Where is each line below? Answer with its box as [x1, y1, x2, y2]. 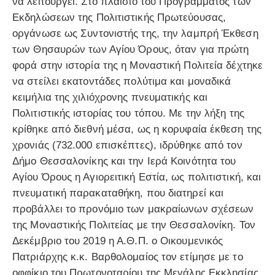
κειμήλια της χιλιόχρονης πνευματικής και [12, 91, 208, 104]
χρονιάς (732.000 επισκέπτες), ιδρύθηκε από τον [12, 139, 242, 152]
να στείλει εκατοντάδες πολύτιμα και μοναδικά [12, 76, 231, 88]
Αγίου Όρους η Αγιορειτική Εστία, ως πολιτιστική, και [12, 171, 261, 184]
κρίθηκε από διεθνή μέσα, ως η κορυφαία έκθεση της [12, 123, 261, 136]
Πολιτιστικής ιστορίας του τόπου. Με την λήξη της [12, 107, 244, 120]
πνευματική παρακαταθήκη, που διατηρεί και [12, 187, 224, 199]
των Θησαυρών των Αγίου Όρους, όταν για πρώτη [12, 44, 249, 56]
